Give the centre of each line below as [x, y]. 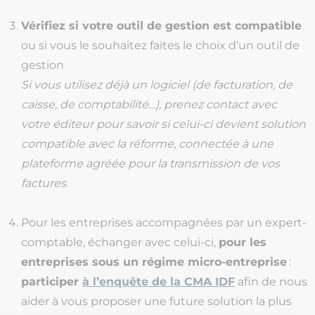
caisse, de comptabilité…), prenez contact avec [149, 104]
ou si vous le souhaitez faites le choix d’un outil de [160, 45]
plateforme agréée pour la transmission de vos [150, 163]
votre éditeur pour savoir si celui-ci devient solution [163, 124]
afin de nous [271, 281]
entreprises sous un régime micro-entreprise [155, 262]
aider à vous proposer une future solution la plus [156, 301]
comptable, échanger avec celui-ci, [120, 242]
